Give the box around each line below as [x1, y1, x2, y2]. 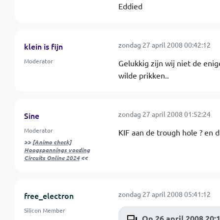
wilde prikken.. [118, 70, 169, 80]
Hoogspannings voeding [24, 146, 90, 154]
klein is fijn [24, 41, 63, 52]
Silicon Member [24, 206, 65, 214]
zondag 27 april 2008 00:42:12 [118, 40, 211, 49]
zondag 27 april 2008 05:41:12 [118, 190, 211, 198]
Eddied [118, 1, 142, 11]
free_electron [24, 190, 74, 201]
